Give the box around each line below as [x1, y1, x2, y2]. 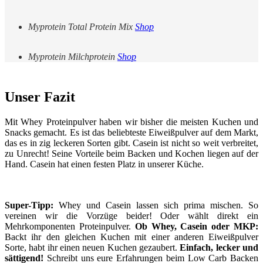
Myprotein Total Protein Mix [28, 22, 135, 32]
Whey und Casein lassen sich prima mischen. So [53, 200, 258, 210]
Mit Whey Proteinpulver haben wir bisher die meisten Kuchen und [5, 116, 258, 127]
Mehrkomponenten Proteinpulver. [5, 221, 135, 231]
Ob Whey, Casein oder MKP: [134, 221, 259, 231]
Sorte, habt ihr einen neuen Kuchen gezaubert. [5, 242, 180, 252]
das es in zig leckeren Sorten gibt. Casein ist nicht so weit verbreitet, [5, 137, 258, 148]
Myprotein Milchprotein [28, 52, 117, 62]
